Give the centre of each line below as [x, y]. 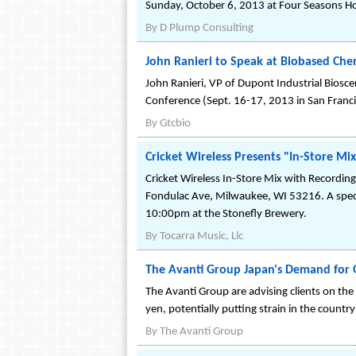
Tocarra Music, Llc [201, 236]
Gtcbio [175, 124]
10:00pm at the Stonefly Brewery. [226, 214]
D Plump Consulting [207, 28]
